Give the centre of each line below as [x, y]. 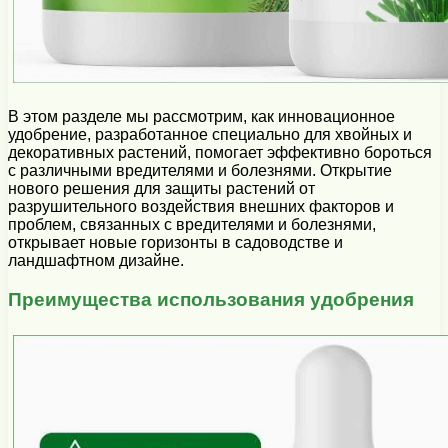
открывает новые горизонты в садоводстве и [175, 243]
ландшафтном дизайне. [96, 261]
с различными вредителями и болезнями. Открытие [200, 171]
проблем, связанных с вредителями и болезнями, [192, 225]
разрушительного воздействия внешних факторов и [201, 207]
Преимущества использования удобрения [211, 300]
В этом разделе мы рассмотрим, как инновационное [201, 117]
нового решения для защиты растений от [161, 189]
